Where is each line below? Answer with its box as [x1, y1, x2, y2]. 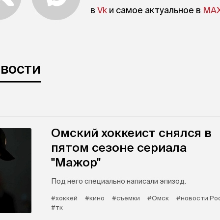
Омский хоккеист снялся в [51, 126, 212, 139]
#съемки [112, 194, 140, 202]
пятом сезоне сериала [51, 141, 187, 154]
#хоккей [51, 194, 78, 202]
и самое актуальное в [107, 5, 203, 15]
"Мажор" [51, 156, 101, 169]
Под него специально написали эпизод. [51, 177, 186, 185]
